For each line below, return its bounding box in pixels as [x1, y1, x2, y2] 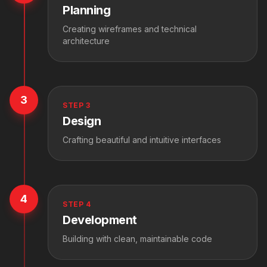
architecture [63, 35, 110, 46]
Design [63, 113, 101, 128]
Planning [63, 2, 110, 17]
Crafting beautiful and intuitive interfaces [63, 134, 221, 145]
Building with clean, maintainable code [63, 233, 212, 244]
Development [63, 212, 137, 227]
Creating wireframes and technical [63, 23, 197, 34]
